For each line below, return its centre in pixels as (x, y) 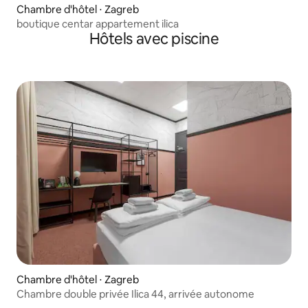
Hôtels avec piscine (154, 39)
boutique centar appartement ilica (98, 24)
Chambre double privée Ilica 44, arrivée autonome (135, 294)
